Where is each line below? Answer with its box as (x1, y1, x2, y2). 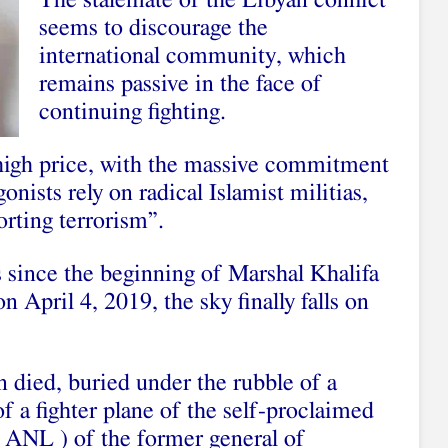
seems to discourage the (39, 16, 268, 40)
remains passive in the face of (39, 72, 322, 96)
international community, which (39, 44, 346, 68)
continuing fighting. (39, 100, 226, 124)
